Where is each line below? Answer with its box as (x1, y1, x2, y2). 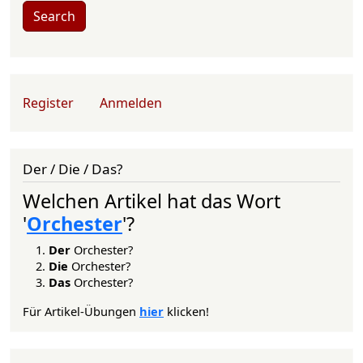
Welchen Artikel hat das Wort (23, 187, 280, 214)
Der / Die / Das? (23, 160, 122, 179)
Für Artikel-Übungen (23, 302, 139, 319)
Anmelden (100, 94, 162, 113)
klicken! (164, 302, 209, 319)
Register (23, 94, 74, 113)
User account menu (22, 84, 150, 104)
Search (33, 7, 75, 26)
